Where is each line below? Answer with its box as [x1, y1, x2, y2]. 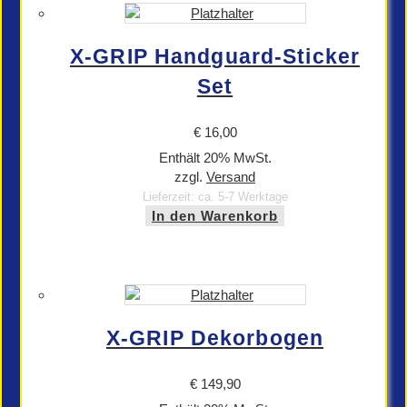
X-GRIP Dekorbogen [105, 327, 324, 350]
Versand [206, 169, 255, 184]
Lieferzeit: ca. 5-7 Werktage [142, 190, 288, 203]
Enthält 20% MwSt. [158, 150, 272, 165]
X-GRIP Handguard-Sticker [70, 45, 360, 68]
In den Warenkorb [152, 208, 278, 223]
